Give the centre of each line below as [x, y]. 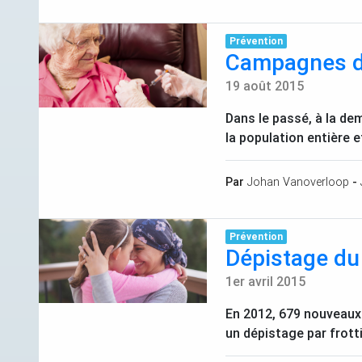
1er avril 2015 [265, 282]
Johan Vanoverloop [298, 182]
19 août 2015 [265, 86]
